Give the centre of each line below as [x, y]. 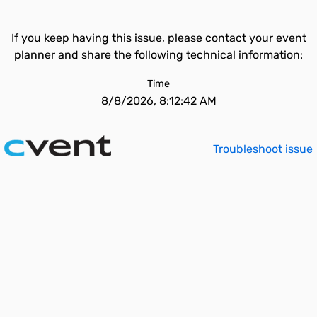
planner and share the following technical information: [158, 55]
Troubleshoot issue [263, 149]
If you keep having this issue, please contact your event [158, 38]
